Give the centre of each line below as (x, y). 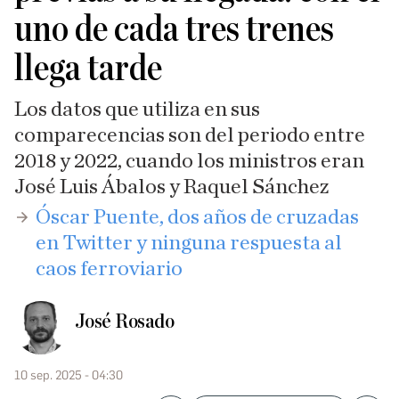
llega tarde (88, 69)
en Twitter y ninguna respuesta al (189, 243)
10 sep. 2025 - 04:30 (69, 375)
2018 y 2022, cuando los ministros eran (189, 161)
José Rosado (125, 322)
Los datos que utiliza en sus (137, 110)
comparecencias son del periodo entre (190, 135)
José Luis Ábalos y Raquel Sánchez (172, 187)
